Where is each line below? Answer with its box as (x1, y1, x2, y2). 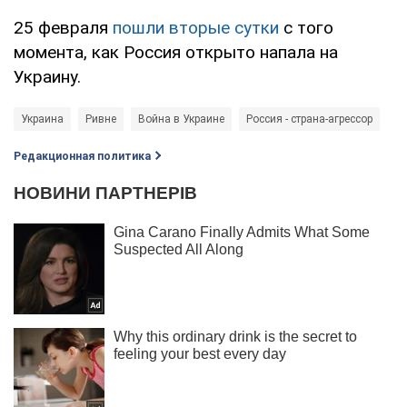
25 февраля (14, 16, 113, 38)
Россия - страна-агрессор (246, 112, 372, 125)
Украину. (14, 65, 81, 87)
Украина (21, 112, 64, 125)
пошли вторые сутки (113, 16, 279, 38)
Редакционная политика (14, 149, 151, 163)
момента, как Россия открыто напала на (14, 41, 338, 63)
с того (279, 16, 333, 38)
